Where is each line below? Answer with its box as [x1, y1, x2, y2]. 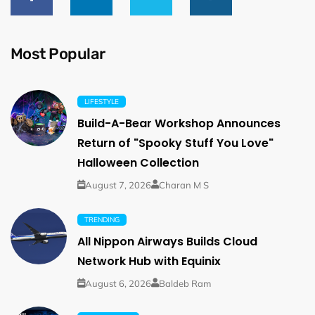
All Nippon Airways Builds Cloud [77, 233, 257, 250]
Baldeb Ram [159, 277, 211, 289]
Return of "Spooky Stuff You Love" [77, 134, 274, 151]
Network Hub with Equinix [77, 252, 221, 269]
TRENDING [84, 214, 120, 224]
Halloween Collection [77, 154, 199, 171]
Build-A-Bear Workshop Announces [77, 115, 281, 131]
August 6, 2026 [85, 277, 151, 289]
